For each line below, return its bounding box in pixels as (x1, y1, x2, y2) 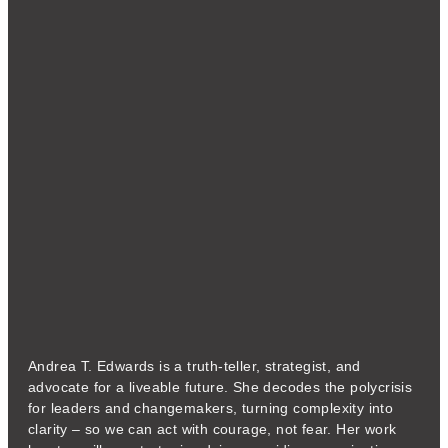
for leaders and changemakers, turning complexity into (28, 400, 394, 416)
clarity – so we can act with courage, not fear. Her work (28, 421, 397, 437)
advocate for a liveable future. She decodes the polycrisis (28, 379, 413, 395)
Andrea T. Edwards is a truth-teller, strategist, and (28, 358, 361, 374)
